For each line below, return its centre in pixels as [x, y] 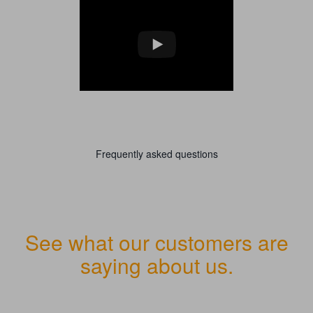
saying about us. [156, 265]
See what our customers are [156, 242]
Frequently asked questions [156, 154]
